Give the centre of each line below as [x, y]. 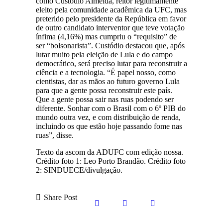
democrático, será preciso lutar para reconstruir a [111, 63]
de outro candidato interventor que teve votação [110, 27]
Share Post [61, 197]
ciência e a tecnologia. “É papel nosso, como [106, 72]
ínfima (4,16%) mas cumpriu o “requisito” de [106, 36]
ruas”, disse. [55, 135]
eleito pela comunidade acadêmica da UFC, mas [111, 9]
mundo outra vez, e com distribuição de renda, [108, 117]
